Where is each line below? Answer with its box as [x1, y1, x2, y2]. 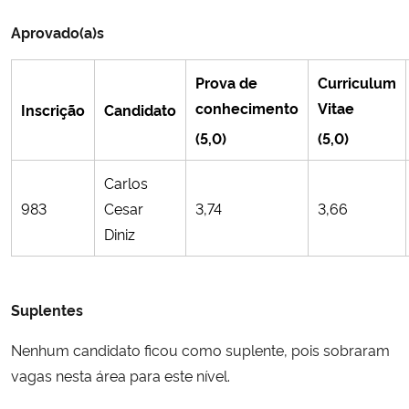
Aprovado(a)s [11, 21, 104, 42]
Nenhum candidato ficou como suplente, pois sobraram [11, 339, 390, 360]
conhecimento [195, 97, 299, 118]
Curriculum [318, 71, 396, 92]
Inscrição [21, 99, 85, 120]
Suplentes [11, 299, 83, 320]
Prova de [195, 71, 257, 92]
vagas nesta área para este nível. [11, 364, 230, 385]
